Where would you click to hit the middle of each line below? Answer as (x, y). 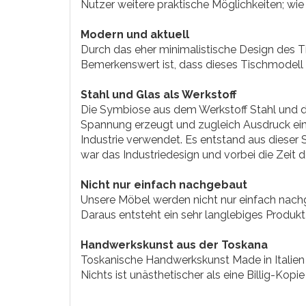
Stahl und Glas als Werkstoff (158, 94)
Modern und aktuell (135, 34)
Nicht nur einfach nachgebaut (164, 184)
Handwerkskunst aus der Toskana (174, 245)
